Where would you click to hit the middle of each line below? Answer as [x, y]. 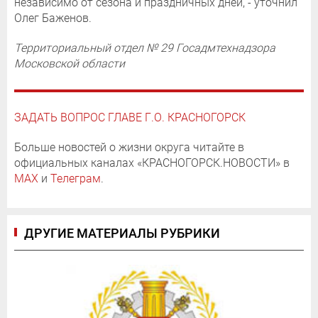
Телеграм [76, 178]
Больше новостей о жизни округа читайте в [129, 147]
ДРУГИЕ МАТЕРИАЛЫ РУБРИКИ [122, 233]
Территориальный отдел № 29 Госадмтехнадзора [145, 48]
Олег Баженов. [53, 18]
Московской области [70, 63]
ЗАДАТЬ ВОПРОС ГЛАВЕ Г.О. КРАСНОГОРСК [130, 117]
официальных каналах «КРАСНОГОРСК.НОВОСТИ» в [152, 163]
